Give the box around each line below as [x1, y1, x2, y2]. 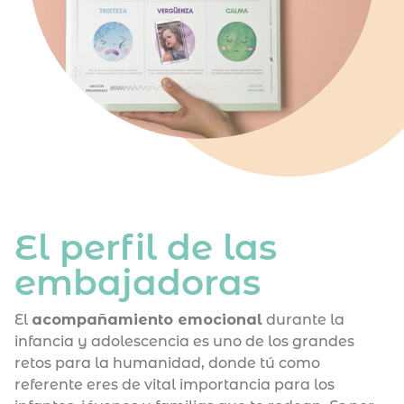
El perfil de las [14, 225, 277, 270]
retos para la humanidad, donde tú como [14, 354, 320, 372]
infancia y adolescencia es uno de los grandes [14, 333, 354, 351]
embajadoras [14, 261, 261, 305]
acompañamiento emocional [32, 311, 262, 329]
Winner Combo [104, 191, 300, 225]
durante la [262, 311, 344, 329]
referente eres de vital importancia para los [14, 376, 335, 394]
